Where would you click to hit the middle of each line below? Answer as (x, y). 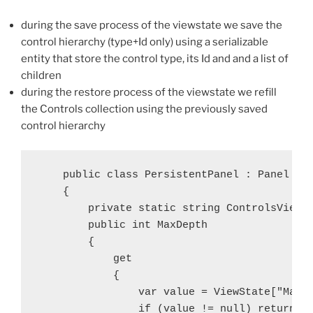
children (41, 76)
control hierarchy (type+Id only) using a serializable (145, 42)
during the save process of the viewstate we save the (152, 26)
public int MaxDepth (123, 225)
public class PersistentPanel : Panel (163, 175)
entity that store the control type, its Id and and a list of (155, 59)
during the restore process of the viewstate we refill (149, 93)
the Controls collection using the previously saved (144, 109)
